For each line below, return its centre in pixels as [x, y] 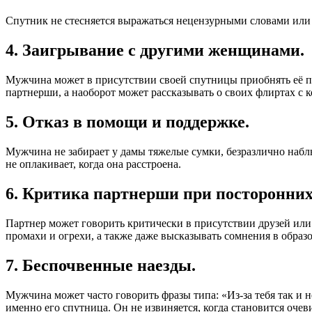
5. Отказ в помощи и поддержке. [127, 122]
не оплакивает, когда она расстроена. [93, 164]
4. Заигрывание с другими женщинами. [155, 50]
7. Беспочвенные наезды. [101, 265]
